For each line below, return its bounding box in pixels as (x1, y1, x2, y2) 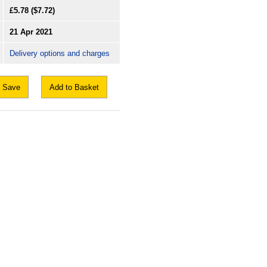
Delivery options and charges (10, 49, 110, 58)
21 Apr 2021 (10, 27, 52, 37)
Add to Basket (49, 83, 99, 92)
